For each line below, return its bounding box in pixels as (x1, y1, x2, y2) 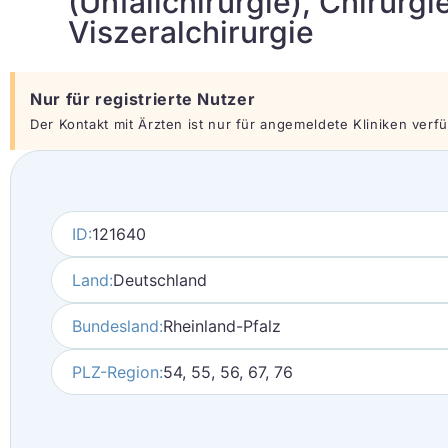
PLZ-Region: (72, 362, 163, 382)
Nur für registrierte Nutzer (30, 89, 256, 109)
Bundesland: (72, 316, 163, 336)
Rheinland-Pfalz (163, 316, 281, 336)
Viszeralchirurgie (68, 14, 315, 50)
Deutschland (113, 270, 207, 290)
